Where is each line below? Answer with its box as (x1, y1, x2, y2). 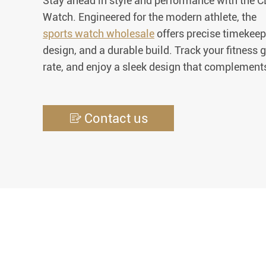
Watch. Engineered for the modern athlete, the (43, 11, 259, 23)
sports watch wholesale (43, 27, 154, 40)
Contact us (84, 110, 148, 126)
